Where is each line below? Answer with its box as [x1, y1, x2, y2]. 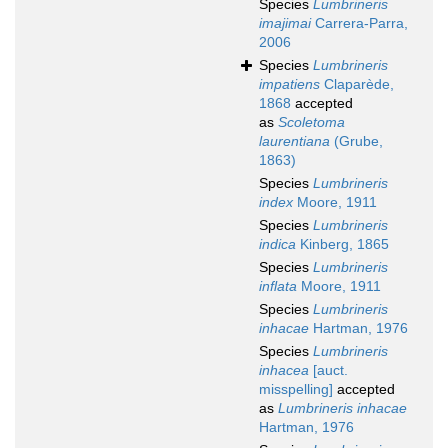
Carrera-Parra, [311, 15, 408, 32]
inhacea [259, 362, 309, 379]
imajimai [259, 15, 311, 32]
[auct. [309, 362, 348, 379]
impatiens [259, 76, 320, 93]
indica [259, 236, 296, 253]
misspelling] [259, 381, 333, 398]
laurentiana [259, 133, 330, 150]
